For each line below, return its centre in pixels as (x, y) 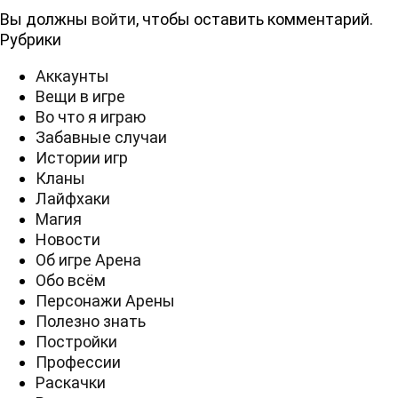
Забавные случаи (101, 137)
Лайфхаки (73, 199)
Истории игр (82, 158)
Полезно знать (91, 321)
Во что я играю (91, 117)
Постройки (76, 342)
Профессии (78, 362)
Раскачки (71, 382)
